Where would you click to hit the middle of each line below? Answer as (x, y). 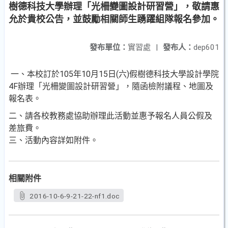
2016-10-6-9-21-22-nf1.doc (75, 196)
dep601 (206, 47)
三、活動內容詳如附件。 (53, 140)
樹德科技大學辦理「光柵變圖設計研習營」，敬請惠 (114, 6)
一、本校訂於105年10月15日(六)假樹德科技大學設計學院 (114, 74)
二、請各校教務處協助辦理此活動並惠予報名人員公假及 (110, 116)
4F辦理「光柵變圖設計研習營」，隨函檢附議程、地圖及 (111, 86)
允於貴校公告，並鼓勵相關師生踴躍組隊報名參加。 (114, 19)
